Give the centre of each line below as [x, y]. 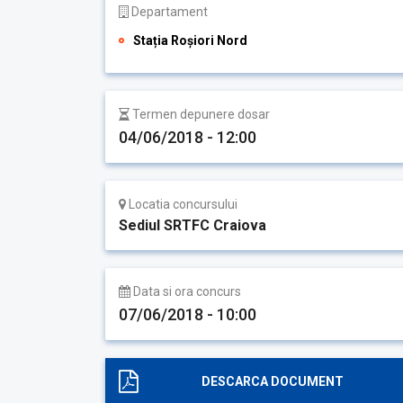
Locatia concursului [182, 204]
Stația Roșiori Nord [190, 40]
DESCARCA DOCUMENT [272, 381]
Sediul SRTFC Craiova [193, 225]
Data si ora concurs [186, 291]
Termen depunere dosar [200, 114]
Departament [168, 12]
